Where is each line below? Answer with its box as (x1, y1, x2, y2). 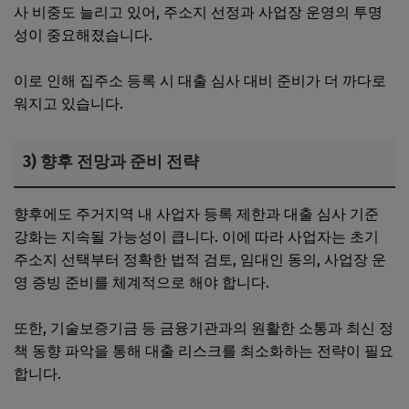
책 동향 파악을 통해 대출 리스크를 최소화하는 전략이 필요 (14, 341, 393, 360)
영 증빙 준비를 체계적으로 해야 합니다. (14, 273, 269, 291)
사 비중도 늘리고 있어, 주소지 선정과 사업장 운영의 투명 (14, 3, 383, 21)
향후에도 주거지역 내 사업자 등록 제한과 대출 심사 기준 (14, 204, 379, 223)
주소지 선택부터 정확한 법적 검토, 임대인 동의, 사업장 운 (14, 250, 386, 268)
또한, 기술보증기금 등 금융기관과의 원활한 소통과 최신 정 (14, 319, 393, 337)
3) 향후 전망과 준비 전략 (23, 151, 199, 172)
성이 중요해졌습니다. (14, 26, 152, 44)
